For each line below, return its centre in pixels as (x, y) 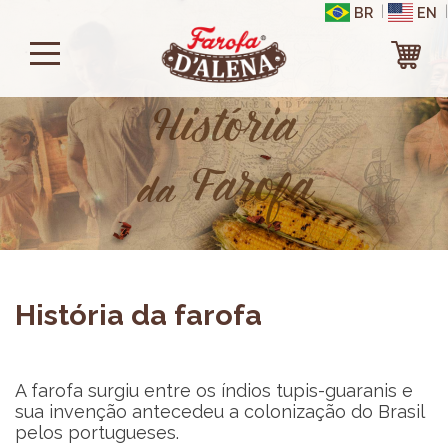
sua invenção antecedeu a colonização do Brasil (219, 411)
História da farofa (138, 315)
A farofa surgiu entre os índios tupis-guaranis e (214, 390)
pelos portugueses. (97, 432)
